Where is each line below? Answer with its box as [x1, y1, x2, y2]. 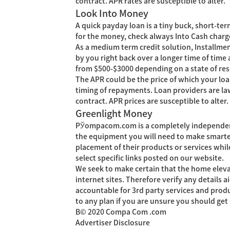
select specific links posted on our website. [75, 155, 224, 162]
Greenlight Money [75, 109, 152, 118]
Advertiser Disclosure [75, 219, 150, 226]
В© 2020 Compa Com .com [75, 208, 166, 216]
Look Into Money [75, 9, 148, 18]
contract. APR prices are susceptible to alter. [75, 98, 228, 105]
